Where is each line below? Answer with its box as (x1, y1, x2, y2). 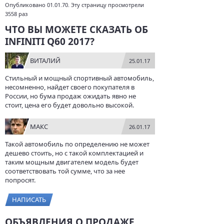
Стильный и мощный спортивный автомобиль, (5, 73, 154, 82)
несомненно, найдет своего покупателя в (5, 82, 134, 91)
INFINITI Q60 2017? (5, 35, 94, 48)
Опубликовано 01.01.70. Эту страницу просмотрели (5, 1, 144, 8)
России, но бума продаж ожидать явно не (5, 91, 136, 100)
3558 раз (5, 10, 27, 17)
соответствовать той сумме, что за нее (5, 166, 125, 175)
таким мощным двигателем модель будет (5, 157, 138, 166)
